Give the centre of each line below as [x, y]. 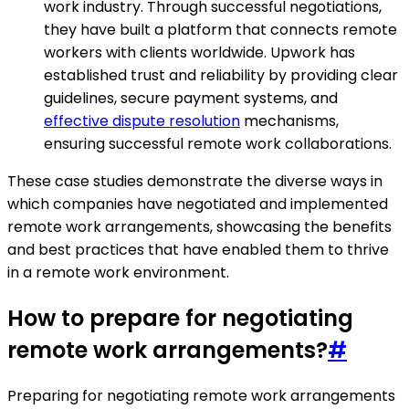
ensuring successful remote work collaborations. [218, 144]
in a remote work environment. [118, 273]
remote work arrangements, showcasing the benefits [199, 227]
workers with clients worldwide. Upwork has [199, 53]
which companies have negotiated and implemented [198, 204]
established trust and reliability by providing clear [221, 76]
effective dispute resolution [142, 121]
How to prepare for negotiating [180, 319]
